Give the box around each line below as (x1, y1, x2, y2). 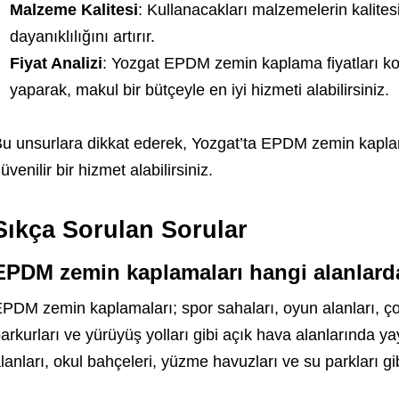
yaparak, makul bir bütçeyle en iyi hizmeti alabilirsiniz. (9, 81, 389, 99)
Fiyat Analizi (9, 54, 102, 72)
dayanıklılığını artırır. (9, 28, 155, 45)
